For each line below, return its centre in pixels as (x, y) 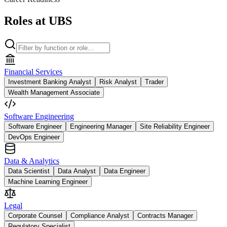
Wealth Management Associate (54, 92)
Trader (154, 82)
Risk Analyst (118, 82)
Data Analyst (77, 171)
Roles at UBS (38, 21)
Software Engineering (39, 116)
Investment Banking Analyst (50, 82)
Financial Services (33, 71)
